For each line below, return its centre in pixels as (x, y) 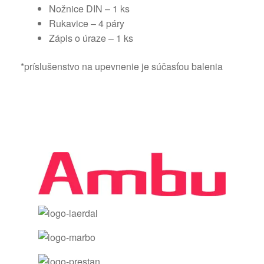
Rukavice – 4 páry (87, 23)
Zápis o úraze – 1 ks (91, 38)
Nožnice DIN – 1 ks (89, 8)
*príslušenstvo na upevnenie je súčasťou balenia (122, 66)
